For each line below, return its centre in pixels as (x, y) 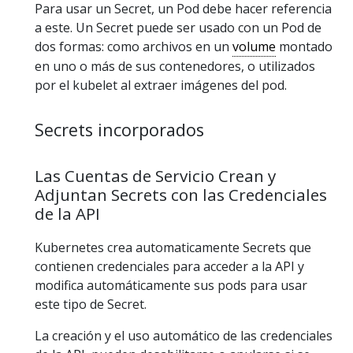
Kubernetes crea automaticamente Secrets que (173, 247)
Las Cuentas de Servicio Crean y (155, 176)
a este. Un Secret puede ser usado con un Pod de (178, 28)
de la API (67, 214)
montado (304, 47)
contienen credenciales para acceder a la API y (169, 266)
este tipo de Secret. (91, 304)
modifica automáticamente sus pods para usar (171, 285)
